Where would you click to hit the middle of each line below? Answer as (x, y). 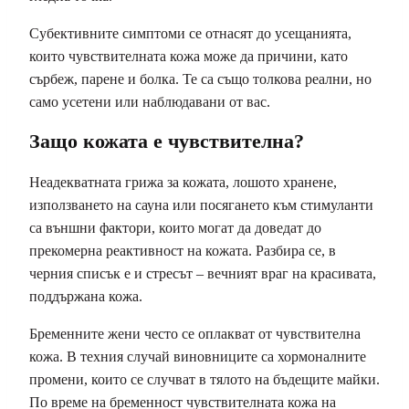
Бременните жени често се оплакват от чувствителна (195, 333)
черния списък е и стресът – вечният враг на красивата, (203, 273)
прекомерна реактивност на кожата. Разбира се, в (183, 250)
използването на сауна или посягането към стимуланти (201, 204)
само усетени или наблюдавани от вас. (150, 102)
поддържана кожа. (86, 296)
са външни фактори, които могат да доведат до (175, 227)
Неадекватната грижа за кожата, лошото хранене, (183, 182)
